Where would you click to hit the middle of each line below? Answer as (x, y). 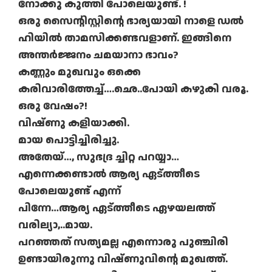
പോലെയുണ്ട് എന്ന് (70, 191)
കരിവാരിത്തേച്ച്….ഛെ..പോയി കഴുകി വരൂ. (133, 89)
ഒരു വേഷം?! (53, 106)
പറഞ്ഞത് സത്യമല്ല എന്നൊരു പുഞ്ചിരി (123, 242)
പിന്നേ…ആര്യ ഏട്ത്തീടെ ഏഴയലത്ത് (117, 208)
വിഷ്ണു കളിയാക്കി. (74, 123)
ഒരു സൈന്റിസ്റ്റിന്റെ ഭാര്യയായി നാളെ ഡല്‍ (131, 21)
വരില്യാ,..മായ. (55, 225)
